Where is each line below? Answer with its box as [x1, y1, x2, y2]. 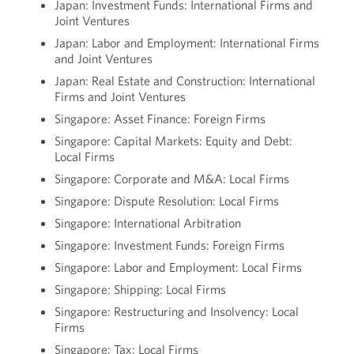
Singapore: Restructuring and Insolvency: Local [54, 303, 299, 319]
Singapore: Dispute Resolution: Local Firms [54, 193, 281, 209]
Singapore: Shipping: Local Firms [54, 281, 228, 297]
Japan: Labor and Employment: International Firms [54, 35, 319, 51]
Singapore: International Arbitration [54, 215, 243, 231]
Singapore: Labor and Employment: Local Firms [54, 259, 304, 275]
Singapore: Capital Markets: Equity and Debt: [54, 133, 292, 149]
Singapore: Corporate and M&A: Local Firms [54, 171, 292, 186]
